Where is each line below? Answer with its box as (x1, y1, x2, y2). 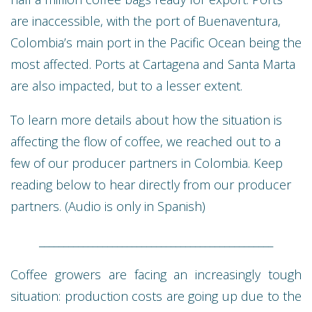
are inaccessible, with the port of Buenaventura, (10, 12, 281, 29)
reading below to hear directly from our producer (10, 175, 291, 193)
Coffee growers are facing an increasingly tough (10, 265, 302, 283)
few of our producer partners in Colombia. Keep (10, 154, 283, 171)
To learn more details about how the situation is (10, 111, 282, 128)
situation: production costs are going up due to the (10, 287, 302, 304)
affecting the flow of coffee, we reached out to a (10, 132, 281, 150)
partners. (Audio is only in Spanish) (10, 197, 205, 214)
